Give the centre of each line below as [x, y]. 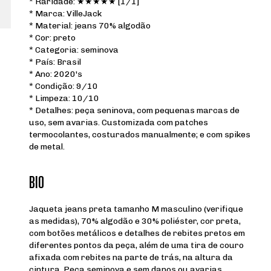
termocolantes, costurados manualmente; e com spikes [140, 134]
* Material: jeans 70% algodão [90, 25]
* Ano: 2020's [56, 74]
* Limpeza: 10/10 [64, 98]
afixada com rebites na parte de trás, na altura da [131, 257]
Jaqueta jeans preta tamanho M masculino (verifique [136, 209]
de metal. [47, 146]
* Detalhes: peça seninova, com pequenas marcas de [134, 110]
